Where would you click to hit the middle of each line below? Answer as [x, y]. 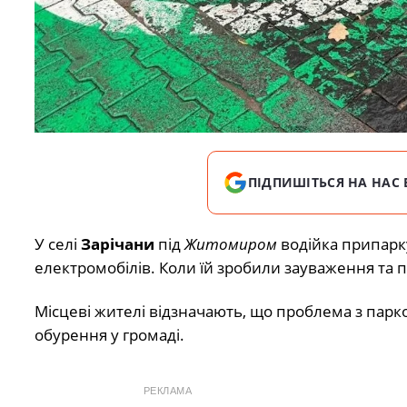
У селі [57, 243]
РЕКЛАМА [168, 391]
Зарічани [117, 243]
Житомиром [230, 243]
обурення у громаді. [109, 335]
